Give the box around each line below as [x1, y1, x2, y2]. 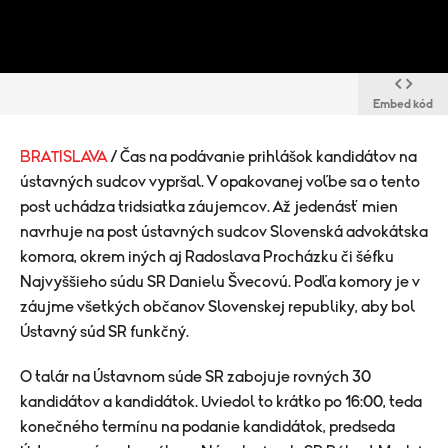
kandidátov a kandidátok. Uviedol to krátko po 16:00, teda [20, 394, 422, 410]
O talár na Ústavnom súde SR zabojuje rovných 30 [20, 369, 371, 385]
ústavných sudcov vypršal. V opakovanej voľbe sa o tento [20, 174, 420, 190]
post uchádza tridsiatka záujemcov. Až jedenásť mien [20, 199, 398, 215]
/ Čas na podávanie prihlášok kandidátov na [110, 149, 417, 165]
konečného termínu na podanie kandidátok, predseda [20, 419, 395, 435]
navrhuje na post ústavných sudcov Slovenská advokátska [20, 224, 428, 240]
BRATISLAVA [20, 149, 110, 165]
